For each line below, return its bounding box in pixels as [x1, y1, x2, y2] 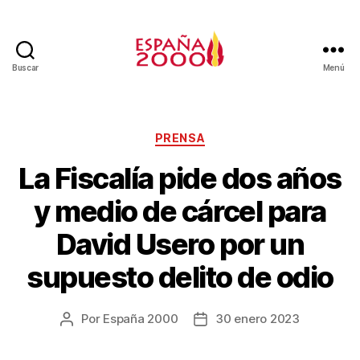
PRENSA [154, 131, 206, 145]
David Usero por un [55, 226, 305, 262]
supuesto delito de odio [27, 259, 333, 295]
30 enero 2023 [215, 310, 300, 326]
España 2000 [103, 310, 178, 326]
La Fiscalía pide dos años [18, 160, 342, 196]
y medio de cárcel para [34, 193, 326, 229]
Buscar [11, 63, 39, 72]
